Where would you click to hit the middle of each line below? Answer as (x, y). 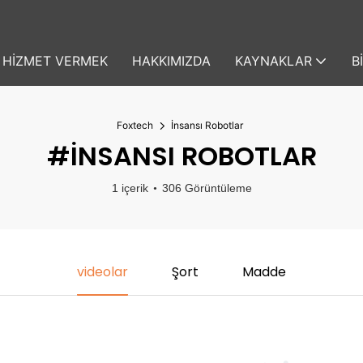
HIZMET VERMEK (55, 61)
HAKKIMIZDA (171, 61)
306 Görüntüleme (207, 188)
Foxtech (135, 125)
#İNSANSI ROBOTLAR (181, 156)
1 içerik (130, 188)
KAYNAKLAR (273, 61)
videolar (103, 272)
